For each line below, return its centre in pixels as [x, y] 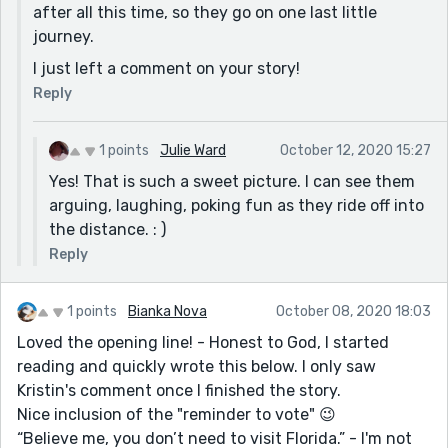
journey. [63, 36]
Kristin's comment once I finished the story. [179, 390]
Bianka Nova [167, 311]
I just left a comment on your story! [166, 68]
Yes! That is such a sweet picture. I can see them [232, 181]
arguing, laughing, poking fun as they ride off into [236, 205]
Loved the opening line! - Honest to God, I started [203, 342]
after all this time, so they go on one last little [205, 12]
